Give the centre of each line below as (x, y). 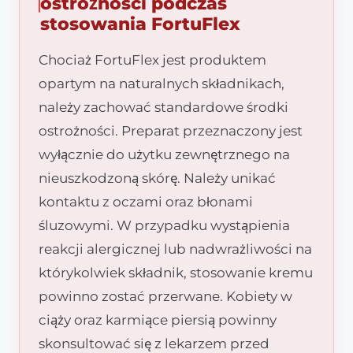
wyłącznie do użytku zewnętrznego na (164, 154)
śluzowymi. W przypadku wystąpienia (164, 225)
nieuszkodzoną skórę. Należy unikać (157, 178)
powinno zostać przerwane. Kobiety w (165, 296)
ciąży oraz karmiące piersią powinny (158, 320)
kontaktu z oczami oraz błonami (146, 201)
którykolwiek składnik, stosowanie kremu (176, 272)
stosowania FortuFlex (140, 24)
